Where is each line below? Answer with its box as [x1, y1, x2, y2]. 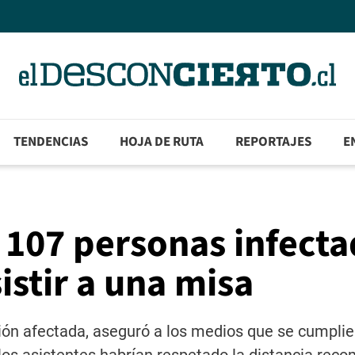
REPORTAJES [235, 132, 312, 152]
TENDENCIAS [13, 132, 89, 152]
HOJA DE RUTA [120, 132, 204, 152]
